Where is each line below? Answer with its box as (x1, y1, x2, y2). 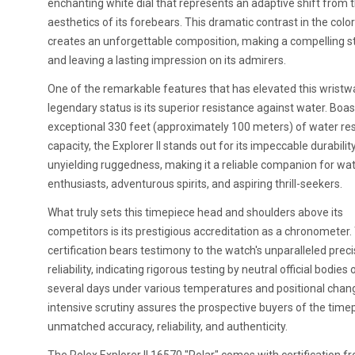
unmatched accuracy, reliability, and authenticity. (48, 320, 288, 333)
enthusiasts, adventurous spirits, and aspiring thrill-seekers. (48, 177, 342, 190)
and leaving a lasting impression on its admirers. (48, 54, 286, 67)
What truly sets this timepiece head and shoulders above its (48, 206, 343, 219)
